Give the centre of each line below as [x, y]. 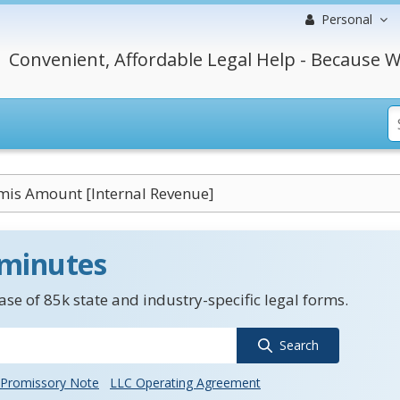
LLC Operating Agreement [185, 383]
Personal [347, 19]
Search [299, 345]
